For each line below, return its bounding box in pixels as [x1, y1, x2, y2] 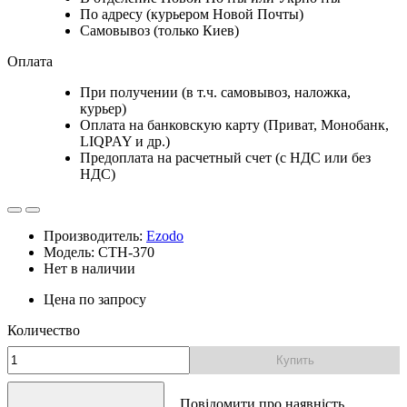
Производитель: [44, 227, 146, 243]
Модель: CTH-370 [44, 243, 154, 260]
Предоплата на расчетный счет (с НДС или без [80, 149, 371, 165]
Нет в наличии [44, 260, 135, 276]
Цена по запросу [44, 291, 146, 307]
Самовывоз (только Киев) [80, 22, 239, 38]
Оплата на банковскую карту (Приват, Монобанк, [80, 116, 389, 133]
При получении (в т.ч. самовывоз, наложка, [80, 84, 351, 100]
